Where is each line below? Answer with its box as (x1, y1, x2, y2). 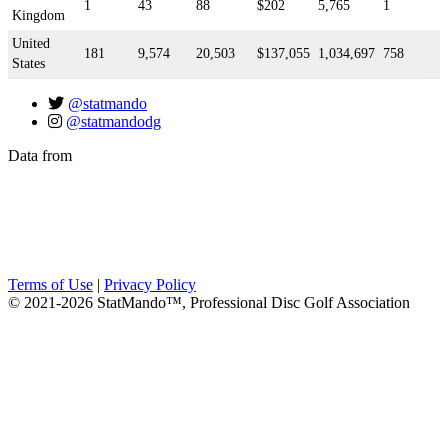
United (12, 36, 50, 52)
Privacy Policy (104, 276, 196, 294)
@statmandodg (66, 113, 161, 131)
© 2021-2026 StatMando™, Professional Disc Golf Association (8, 294, 410, 312)
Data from (8, 147, 72, 165)
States (12, 56, 45, 72)
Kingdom (12, 8, 65, 24)
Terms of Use (8, 276, 93, 294)
